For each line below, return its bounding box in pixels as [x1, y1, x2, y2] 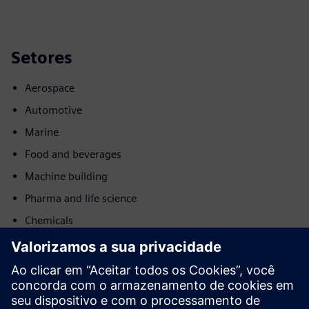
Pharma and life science [25, 192, 137, 205]
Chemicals [25, 214, 73, 227]
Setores [11, 48, 72, 68]
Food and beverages [25, 148, 121, 161]
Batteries [25, 236, 68, 249]
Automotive [25, 103, 82, 117]
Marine [25, 126, 59, 139]
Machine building [25, 170, 108, 183]
